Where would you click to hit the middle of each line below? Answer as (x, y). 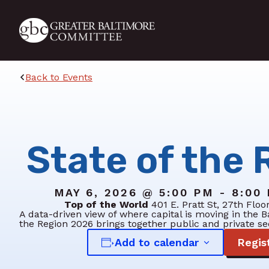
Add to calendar (156, 243)
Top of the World (106, 205)
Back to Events (59, 77)
